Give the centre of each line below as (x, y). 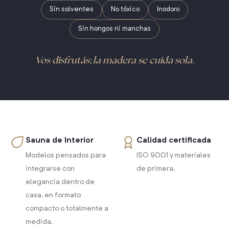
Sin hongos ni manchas (114, 29)
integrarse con (50, 169)
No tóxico (125, 9)
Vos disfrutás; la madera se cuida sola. (114, 60)
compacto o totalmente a (67, 209)
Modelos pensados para (65, 155)
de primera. (156, 169)
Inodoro (168, 9)
